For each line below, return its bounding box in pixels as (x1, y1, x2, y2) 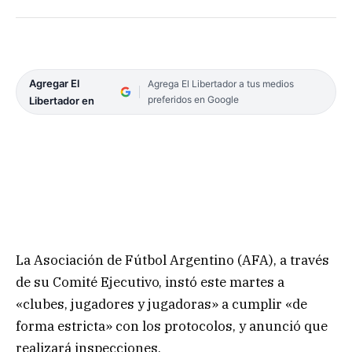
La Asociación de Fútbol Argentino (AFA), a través (16, 251, 329, 269)
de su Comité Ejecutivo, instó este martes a (16, 273, 284, 291)
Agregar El (29, 77, 79, 90)
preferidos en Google (147, 93, 239, 106)
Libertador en (29, 94, 94, 108)
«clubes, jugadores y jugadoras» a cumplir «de (16, 295, 307, 313)
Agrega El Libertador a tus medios (147, 78, 294, 90)
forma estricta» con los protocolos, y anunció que (16, 317, 328, 335)
